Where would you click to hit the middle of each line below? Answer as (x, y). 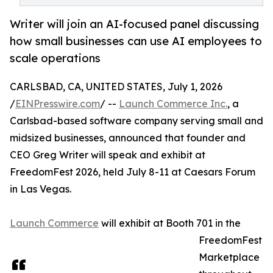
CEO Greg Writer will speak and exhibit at (108, 155)
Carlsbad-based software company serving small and (136, 121)
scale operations (55, 58)
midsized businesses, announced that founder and (128, 138)
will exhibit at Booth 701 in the (170, 223)
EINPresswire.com (58, 104)
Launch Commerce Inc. (173, 104)
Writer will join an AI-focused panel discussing (134, 24)
